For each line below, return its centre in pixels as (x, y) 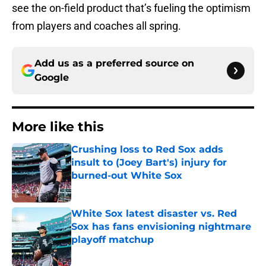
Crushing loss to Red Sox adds (147, 150)
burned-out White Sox (127, 176)
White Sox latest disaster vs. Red (154, 214)
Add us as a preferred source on (114, 64)
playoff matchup (113, 240)
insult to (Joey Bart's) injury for (149, 163)
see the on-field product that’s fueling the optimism (131, 8)
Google (52, 78)
